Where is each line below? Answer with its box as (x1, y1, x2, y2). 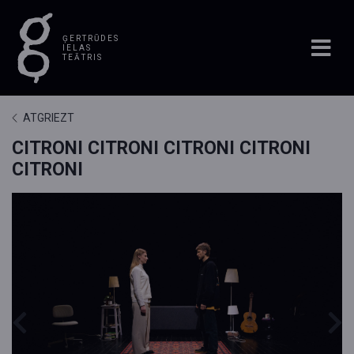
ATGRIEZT (21, 111, 75, 124)
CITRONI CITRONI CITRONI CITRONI (12, 137, 311, 159)
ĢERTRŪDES (62, 33, 119, 43)
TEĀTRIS (62, 52, 103, 62)
